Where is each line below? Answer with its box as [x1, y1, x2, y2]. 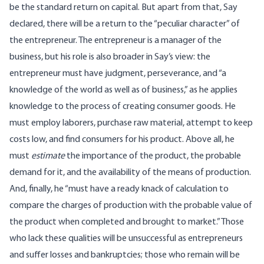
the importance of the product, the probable [65, 151, 241, 161]
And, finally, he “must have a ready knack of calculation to [9, 184, 229, 194]
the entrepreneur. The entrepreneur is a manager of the [9, 36, 222, 46]
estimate [31, 151, 65, 161]
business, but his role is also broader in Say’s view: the [9, 52, 210, 62]
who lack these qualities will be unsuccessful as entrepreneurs [9, 234, 243, 244]
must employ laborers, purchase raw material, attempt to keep [9, 118, 253, 128]
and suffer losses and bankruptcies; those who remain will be [9, 250, 240, 260]
